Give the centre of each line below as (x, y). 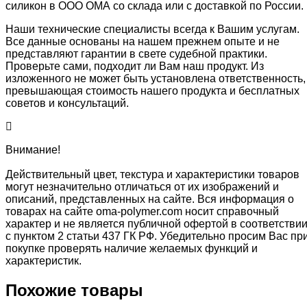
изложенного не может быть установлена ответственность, (156, 78)
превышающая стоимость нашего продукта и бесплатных (152, 90)
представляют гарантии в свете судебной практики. (136, 53)
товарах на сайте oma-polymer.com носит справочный (142, 211)
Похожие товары (74, 290)
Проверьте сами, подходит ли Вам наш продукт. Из (135, 66)
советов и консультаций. (67, 103)
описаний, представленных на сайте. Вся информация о (150, 199)
